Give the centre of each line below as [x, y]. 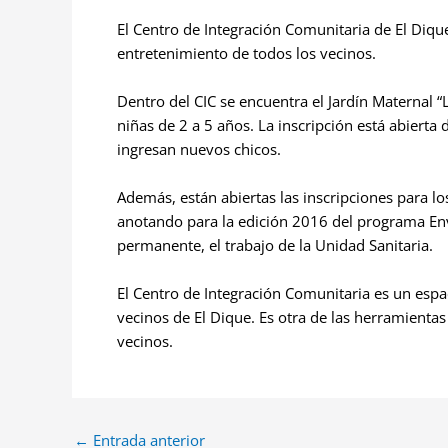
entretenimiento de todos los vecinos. [246, 52]
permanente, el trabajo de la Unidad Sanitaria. [275, 244]
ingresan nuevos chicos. [199, 148]
